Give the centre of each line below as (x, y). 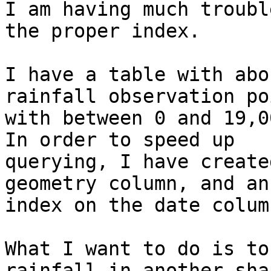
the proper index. (103, 31)
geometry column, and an (137, 184)
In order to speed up (120, 140)
